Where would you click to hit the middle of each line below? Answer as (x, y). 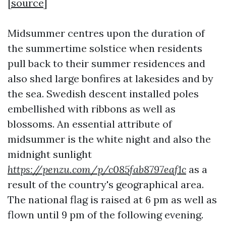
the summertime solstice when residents (105, 48)
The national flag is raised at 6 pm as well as (112, 200)
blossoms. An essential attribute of (90, 124)
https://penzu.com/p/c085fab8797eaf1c (97, 169)
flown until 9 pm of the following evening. (105, 215)
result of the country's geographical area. (106, 185)
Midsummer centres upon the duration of (106, 33)
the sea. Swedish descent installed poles (103, 94)
